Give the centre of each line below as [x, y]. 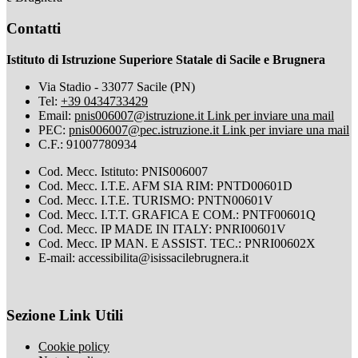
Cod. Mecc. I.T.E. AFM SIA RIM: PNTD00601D [165, 185]
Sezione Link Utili [65, 316]
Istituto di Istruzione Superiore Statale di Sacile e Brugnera [166, 59]
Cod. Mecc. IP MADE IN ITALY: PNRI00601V [162, 229]
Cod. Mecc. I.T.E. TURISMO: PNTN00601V [156, 200]
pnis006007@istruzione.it [141, 115]
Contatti [34, 28]
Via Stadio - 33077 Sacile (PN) [117, 86]
